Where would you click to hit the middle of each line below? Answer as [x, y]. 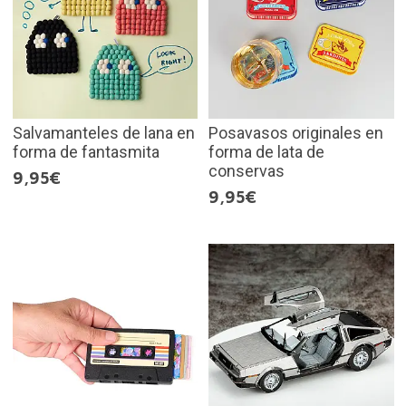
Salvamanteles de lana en [103, 132]
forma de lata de [266, 151]
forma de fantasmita [86, 151]
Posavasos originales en [296, 132]
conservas [246, 170]
